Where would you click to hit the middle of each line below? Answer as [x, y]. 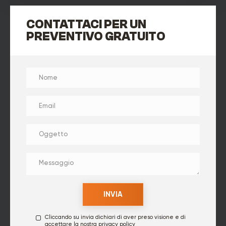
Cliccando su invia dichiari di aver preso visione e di [116, 217]
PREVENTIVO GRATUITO [96, 36]
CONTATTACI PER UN [86, 24]
